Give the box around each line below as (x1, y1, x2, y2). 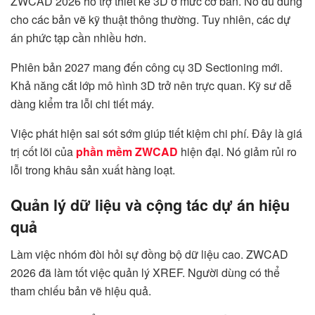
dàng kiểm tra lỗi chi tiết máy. (11, 95, 154, 112)
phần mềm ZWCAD (76, 143, 178, 160)
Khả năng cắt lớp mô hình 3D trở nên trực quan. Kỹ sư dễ (11, 77, 292, 94)
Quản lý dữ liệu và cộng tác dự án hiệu (11, 194, 290, 217)
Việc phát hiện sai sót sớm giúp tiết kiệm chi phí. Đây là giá (11, 124, 302, 141)
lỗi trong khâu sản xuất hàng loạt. (11, 161, 175, 178)
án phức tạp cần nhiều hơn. (11, 29, 146, 46)
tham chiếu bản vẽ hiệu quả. (11, 283, 151, 300)
